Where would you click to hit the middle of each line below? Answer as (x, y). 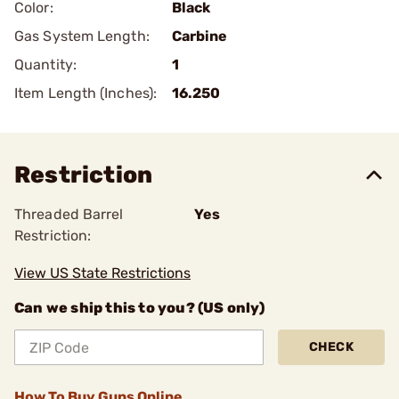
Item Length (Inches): (86, 93)
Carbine (199, 36)
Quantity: (45, 65)
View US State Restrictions (102, 273)
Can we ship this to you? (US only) (139, 308)
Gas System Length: (82, 36)
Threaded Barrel (69, 214)
